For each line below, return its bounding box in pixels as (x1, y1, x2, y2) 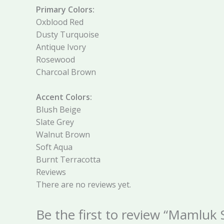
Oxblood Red (36, 16, 83, 27)
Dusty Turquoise (36, 28, 99, 40)
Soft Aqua (36, 141, 72, 153)
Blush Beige (36, 104, 81, 115)
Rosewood (36, 53, 75, 65)
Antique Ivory (36, 41, 86, 52)
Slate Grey (36, 116, 74, 128)
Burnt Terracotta (36, 154, 100, 165)
